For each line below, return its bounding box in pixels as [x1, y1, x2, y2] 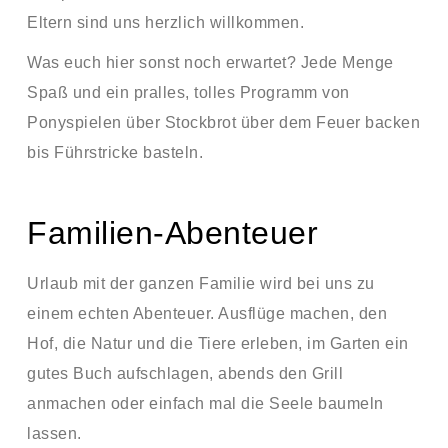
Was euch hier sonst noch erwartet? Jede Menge [27, 54, 394, 71]
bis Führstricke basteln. [27, 144, 203, 161]
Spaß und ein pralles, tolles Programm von [27, 84, 350, 101]
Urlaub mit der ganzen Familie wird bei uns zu [27, 275, 375, 292]
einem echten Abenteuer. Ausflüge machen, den [27, 305, 387, 322]
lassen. [27, 425, 82, 442]
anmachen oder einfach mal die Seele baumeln [27, 395, 384, 412]
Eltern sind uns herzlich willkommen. [27, 14, 304, 31]
